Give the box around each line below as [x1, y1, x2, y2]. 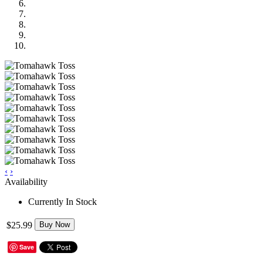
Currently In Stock [28, 196, 97, 207]
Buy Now [39, 220, 70, 229]
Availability [5, 176, 48, 187]
